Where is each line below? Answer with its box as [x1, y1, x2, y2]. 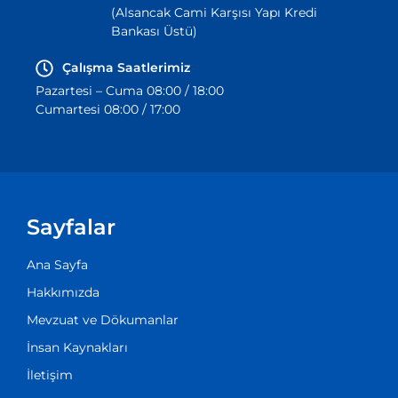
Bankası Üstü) [111, 23, 198, 40]
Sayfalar [27, 214, 115, 241]
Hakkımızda [27, 284, 99, 301]
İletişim [27, 367, 73, 384]
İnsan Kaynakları [27, 339, 128, 356]
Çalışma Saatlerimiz [62, 60, 190, 76]
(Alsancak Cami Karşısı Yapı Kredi [111, 4, 318, 21]
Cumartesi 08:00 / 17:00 [36, 101, 180, 118]
